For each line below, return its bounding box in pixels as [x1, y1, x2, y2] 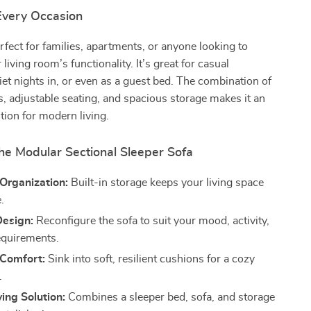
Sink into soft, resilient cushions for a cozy [45, 253, 255, 264]
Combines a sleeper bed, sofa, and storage [65, 292, 276, 303]
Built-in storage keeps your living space [68, 177, 264, 188]
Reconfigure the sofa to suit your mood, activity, [33, 215, 270, 226]
